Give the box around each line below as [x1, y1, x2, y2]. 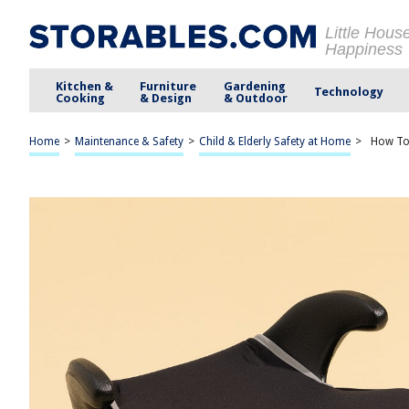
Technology [313, 85, 383, 99]
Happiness [325, 40, 403, 58]
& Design [140, 90, 193, 105]
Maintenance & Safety [75, 135, 184, 148]
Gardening [223, 79, 286, 93]
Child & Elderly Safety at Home [199, 135, 351, 148]
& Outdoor [223, 90, 288, 105]
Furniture [140, 79, 197, 93]
